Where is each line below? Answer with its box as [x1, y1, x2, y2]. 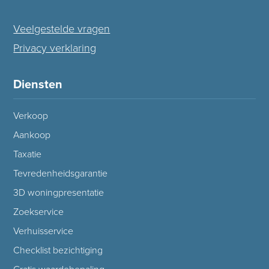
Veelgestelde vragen [13, 22, 110, 35]
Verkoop [13, 109, 49, 122]
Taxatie [13, 148, 42, 160]
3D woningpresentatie [13, 186, 104, 199]
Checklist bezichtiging [13, 244, 103, 256]
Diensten [13, 77, 63, 92]
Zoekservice [13, 205, 64, 218]
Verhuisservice [13, 225, 74, 237]
